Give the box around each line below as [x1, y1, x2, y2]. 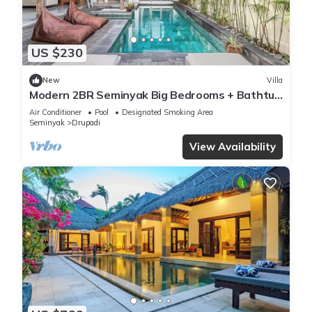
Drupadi [72, 117, 100, 127]
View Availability [189, 139, 276, 153]
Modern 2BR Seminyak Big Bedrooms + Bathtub [29, 87, 281, 102]
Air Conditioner [29, 107, 81, 117]
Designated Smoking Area [122, 107, 213, 117]
